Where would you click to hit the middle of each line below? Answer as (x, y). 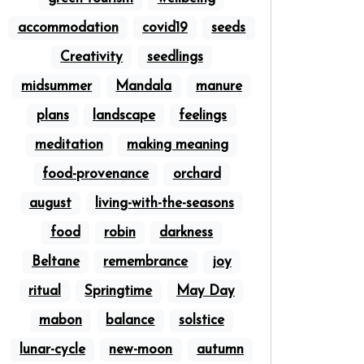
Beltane (56, 262)
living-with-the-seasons (165, 204)
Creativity (92, 57)
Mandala (144, 87)
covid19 (165, 28)
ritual (45, 291)
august (50, 204)
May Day (205, 291)
